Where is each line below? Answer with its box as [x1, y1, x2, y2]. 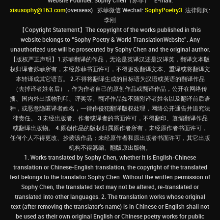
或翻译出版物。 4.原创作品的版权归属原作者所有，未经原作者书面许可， [12, 124, 208, 132]
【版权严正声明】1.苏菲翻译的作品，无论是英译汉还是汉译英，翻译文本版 [10, 55, 210, 63]
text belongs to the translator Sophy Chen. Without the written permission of [10, 173, 210, 181]
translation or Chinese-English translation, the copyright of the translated [13, 163, 207, 171]
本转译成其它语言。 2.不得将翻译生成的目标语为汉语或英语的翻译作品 [15, 75, 205, 83]
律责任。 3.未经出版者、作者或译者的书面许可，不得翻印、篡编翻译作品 [12, 114, 208, 122]
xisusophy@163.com [10, 6, 65, 14]
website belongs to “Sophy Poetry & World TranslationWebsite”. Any [20, 35, 200, 44]
